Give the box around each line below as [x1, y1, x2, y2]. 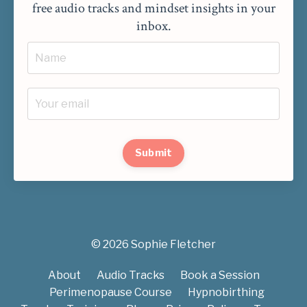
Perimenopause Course [49, 286, 172, 299]
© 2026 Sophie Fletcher [91, 238, 216, 251]
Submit [134, 147, 173, 160]
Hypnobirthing [188, 286, 265, 299]
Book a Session [180, 269, 260, 282]
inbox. [136, 17, 171, 36]
